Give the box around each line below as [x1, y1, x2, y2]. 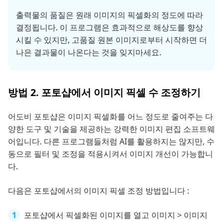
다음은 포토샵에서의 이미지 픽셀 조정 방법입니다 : [8, 185, 189, 196]
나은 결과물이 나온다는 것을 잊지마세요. [16, 46, 161, 58]
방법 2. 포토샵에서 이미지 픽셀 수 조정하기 [8, 85, 201, 99]
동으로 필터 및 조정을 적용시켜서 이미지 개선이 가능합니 [8, 148, 213, 159]
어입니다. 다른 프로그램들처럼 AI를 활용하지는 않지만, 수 [8, 135, 215, 147]
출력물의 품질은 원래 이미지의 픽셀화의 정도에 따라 [16, 9, 203, 20]
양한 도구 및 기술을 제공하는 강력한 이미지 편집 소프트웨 [8, 123, 215, 134]
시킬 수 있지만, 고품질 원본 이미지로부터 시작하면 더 [16, 34, 207, 45]
